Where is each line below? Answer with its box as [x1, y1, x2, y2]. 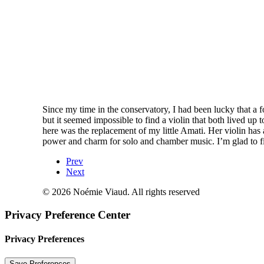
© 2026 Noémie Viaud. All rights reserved [42, 187, 200, 197]
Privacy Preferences [5, 234, 84, 245]
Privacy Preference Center [5, 209, 130, 222]
